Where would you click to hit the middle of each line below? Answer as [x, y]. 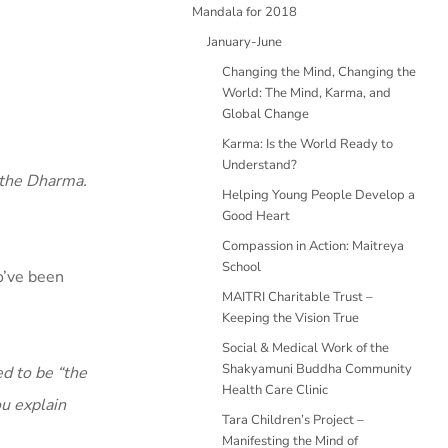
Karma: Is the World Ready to [307, 144]
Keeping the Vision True [290, 318]
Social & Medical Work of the [305, 348]
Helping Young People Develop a [318, 195]
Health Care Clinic [275, 390]
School [241, 267]
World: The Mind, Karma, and [306, 93]
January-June [244, 42]
